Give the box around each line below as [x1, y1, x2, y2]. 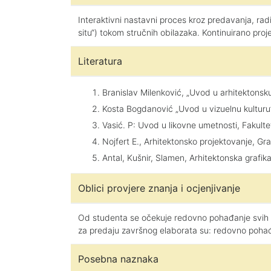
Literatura [78, 55, 122, 67]
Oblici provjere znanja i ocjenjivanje [78, 182, 240, 194]
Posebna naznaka [78, 253, 158, 265]
